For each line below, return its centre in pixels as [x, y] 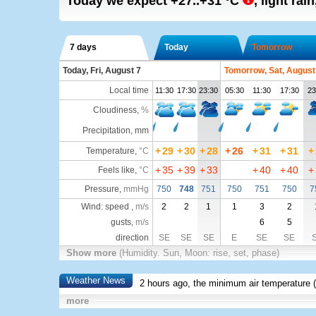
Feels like [116, 170]
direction [132, 238]
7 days [83, 47]
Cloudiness [115, 110]
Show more [92, 253]
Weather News [96, 280]
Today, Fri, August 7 [102, 71]
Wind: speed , [108, 207]
